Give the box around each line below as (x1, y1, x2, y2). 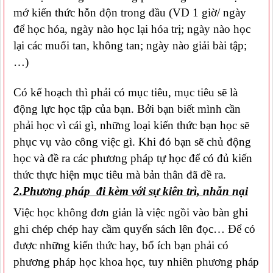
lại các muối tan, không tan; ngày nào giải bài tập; (13, 38, 247, 52)
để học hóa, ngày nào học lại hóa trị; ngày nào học (13, 22, 250, 35)
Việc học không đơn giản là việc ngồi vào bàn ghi (13, 205, 248, 219)
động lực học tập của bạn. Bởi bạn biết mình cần (13, 102, 241, 115)
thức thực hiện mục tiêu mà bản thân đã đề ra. (13, 168, 226, 181)
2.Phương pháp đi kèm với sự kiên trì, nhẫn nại (13, 184, 248, 197)
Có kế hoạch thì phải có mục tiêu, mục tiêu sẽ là (13, 85, 238, 99)
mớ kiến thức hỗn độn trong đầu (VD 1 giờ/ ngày (13, 5, 246, 19)
